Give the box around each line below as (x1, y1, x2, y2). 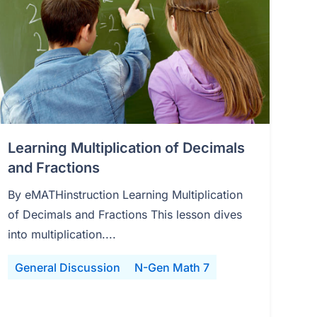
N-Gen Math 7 (134, 260, 209, 275)
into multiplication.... (7, 227, 116, 242)
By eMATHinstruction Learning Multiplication (7, 188, 243, 202)
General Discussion (14, 260, 120, 275)
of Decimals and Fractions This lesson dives (7, 207, 242, 222)
